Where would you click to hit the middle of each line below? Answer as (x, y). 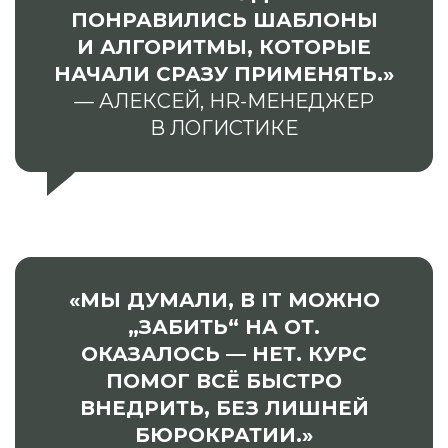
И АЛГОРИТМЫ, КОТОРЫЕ (224, 46)
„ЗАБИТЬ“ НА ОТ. (224, 326)
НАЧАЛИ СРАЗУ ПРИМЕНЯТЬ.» (224, 73)
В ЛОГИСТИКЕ (224, 127)
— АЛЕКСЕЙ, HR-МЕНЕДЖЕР (224, 100)
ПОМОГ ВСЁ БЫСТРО (224, 380)
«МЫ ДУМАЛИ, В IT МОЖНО (224, 299)
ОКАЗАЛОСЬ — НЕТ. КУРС (224, 353)
